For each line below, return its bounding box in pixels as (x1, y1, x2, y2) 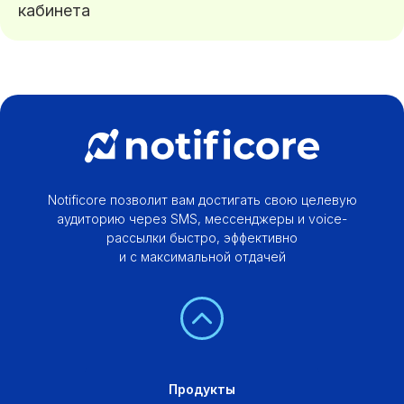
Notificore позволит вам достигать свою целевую (47, 191, 357, 207)
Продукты (169, 381, 235, 398)
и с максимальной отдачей (118, 248, 286, 264)
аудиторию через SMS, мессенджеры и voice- (57, 210, 347, 226)
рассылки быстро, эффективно (106, 229, 298, 245)
